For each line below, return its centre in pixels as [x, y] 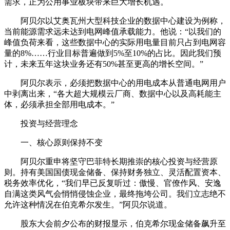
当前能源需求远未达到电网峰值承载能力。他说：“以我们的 [113, 31]
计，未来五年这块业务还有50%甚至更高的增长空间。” [104, 64]
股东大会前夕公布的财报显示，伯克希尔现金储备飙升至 [115, 223]
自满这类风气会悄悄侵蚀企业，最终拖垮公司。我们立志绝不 [115, 194]
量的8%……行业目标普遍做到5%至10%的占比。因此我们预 [113, 53]
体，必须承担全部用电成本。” [59, 104]
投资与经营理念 [41, 123]
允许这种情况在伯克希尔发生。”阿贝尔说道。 [88, 204]
